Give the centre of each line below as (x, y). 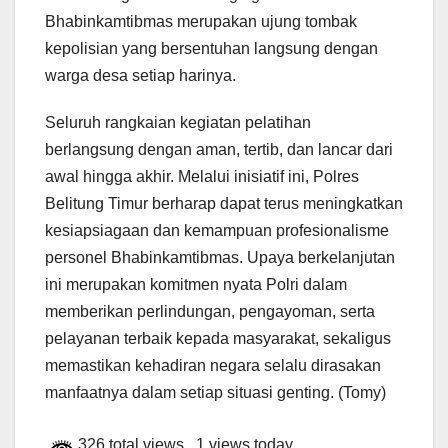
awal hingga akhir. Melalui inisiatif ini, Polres (202, 177)
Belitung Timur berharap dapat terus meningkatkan (224, 204)
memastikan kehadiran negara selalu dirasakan (213, 366)
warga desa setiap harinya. (140, 76)
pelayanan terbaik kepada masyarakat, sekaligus (218, 339)
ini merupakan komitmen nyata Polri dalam (196, 285)
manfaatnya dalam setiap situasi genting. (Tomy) (215, 393)
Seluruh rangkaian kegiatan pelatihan (178, 123)
